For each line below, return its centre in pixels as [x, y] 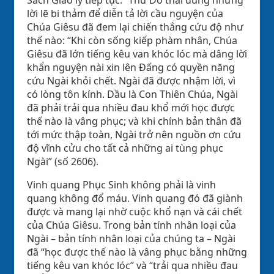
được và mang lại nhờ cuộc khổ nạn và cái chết [135, 211]
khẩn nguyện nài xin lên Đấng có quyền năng [131, 67]
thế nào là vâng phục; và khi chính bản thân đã [134, 121]
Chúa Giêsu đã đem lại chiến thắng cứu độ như [135, 27]
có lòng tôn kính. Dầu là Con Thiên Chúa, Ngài [132, 94]
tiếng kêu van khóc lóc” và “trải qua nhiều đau [132, 265]
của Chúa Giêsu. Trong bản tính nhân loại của [131, 225]
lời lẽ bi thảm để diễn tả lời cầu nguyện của [125, 13]
